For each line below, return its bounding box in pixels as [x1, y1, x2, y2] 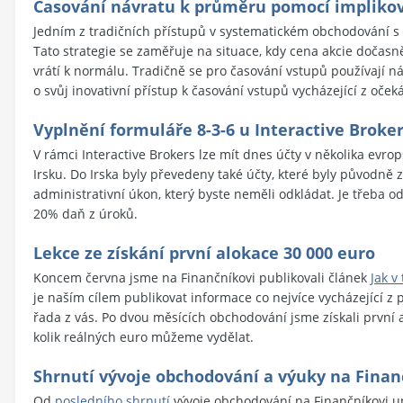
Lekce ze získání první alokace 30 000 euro [33, 241, 375, 264]
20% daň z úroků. [33, 204, 138, 222]
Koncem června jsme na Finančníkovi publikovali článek [33, 268, 371, 286]
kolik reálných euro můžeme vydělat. [33, 327, 254, 345]
